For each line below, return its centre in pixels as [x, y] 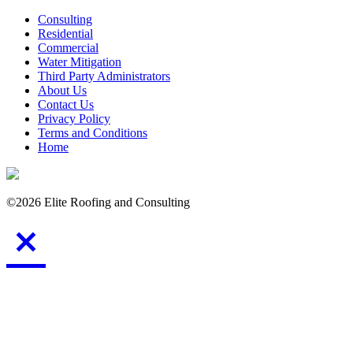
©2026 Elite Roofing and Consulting [98, 203]
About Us [62, 91]
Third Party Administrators [104, 76]
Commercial [68, 48]
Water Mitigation [80, 62]
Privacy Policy [74, 119]
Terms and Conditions [93, 133]
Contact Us [66, 105]
